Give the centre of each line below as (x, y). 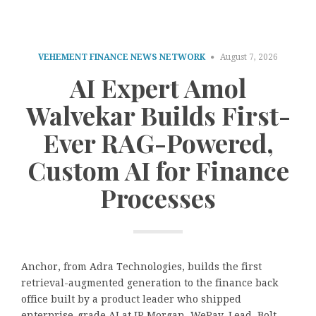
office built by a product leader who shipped (131, 299)
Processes (158, 197)
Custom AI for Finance (158, 170)
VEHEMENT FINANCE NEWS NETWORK (122, 57)
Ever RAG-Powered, (158, 142)
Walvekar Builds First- (158, 115)
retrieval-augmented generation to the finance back (150, 283)
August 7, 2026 (249, 57)
